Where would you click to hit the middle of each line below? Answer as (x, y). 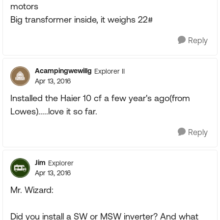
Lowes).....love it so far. (54, 111)
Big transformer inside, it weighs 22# (82, 19)
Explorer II (110, 71)
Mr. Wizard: (32, 190)
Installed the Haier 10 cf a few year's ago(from (100, 98)
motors (24, 6)
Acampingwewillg (63, 71)
